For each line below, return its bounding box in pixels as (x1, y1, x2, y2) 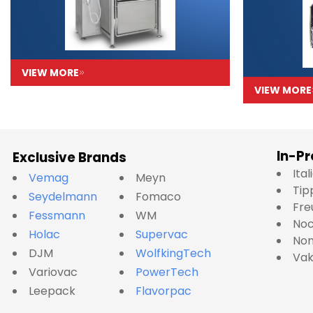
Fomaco (136, 188, 181, 205)
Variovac (29, 263, 78, 280)
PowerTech (136, 263, 198, 280)
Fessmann (29, 207, 85, 224)
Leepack (29, 282, 75, 299)
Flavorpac (136, 282, 191, 299)
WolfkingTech (136, 245, 211, 261)
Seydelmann (29, 188, 100, 205)
